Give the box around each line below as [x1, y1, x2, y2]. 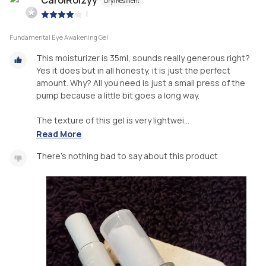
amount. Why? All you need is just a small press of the [36, 77, 245, 89]
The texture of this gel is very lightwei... [36, 115, 189, 126]
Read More [36, 128, 81, 140]
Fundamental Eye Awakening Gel [9, 33, 108, 42]
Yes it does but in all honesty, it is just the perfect [36, 65, 230, 77]
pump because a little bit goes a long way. [36, 90, 199, 102]
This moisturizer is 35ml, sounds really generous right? [36, 52, 250, 64]
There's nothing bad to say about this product [36, 150, 218, 161]
